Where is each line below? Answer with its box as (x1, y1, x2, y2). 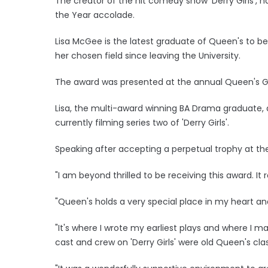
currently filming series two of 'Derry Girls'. (55, 116, 229, 129)
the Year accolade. (55, 8, 137, 21)
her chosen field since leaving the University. (55, 49, 243, 62)
